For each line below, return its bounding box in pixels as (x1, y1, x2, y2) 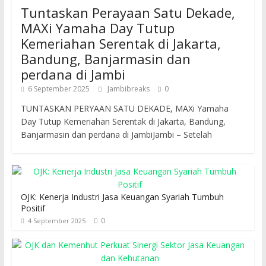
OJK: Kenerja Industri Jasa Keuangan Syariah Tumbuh (20, 191, 224, 203)
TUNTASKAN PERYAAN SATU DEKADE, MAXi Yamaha (20, 103, 229, 115)
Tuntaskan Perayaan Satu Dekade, (20, 4, 235, 22)
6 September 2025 (27, 84, 90, 94)
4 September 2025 (27, 216, 85, 226)
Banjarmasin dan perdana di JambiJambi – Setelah (20, 129, 212, 141)
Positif (20, 202, 45, 214)
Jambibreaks (107, 84, 151, 94)
